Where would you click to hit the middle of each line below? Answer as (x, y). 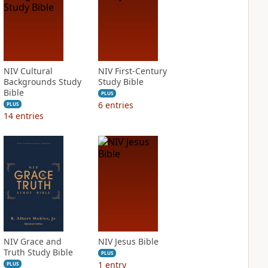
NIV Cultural (28, 71)
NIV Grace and (32, 241)
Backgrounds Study (42, 82)
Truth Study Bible (38, 252)
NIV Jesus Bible (128, 241)
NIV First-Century (132, 71)
